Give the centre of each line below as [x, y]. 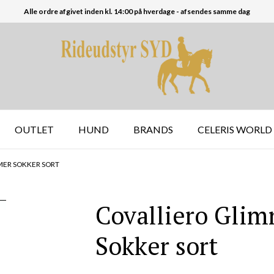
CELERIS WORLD [235, 129]
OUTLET [35, 129]
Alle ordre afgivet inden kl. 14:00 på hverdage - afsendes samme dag [137, 11]
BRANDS [154, 129]
